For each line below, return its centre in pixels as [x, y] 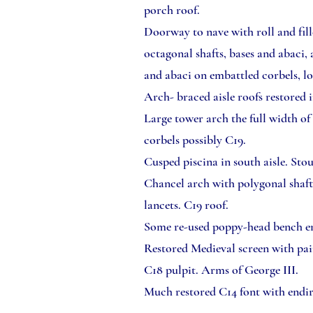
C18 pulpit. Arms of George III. [223, 270]
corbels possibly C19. [196, 140]
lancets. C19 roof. [188, 205]
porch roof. [173, 10]
